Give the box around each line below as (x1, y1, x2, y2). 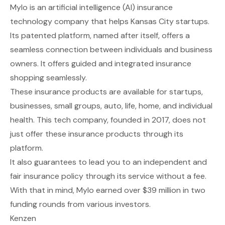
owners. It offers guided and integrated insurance (10, 58, 191, 69)
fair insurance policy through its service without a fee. (10, 171, 206, 182)
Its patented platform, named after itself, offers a (10, 30, 190, 41)
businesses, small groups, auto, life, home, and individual (10, 100, 212, 111)
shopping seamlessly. (10, 72, 87, 83)
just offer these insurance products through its (10, 129, 183, 140)
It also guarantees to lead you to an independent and (10, 157, 207, 168)
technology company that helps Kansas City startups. (10, 16, 209, 27)
